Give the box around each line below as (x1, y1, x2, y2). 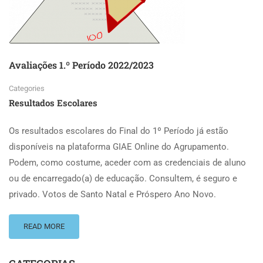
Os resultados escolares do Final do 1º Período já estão (9, 126, 228, 137)
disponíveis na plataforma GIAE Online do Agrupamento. (9, 141, 229, 153)
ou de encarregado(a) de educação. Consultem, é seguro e (9, 173, 237, 184)
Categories (9, 84, 45, 93)
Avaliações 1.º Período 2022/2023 (9, 59, 154, 72)
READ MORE (23, 222, 65, 231)
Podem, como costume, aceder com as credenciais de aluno (9, 157, 246, 168)
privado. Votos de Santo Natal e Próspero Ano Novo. (9, 189, 216, 200)
